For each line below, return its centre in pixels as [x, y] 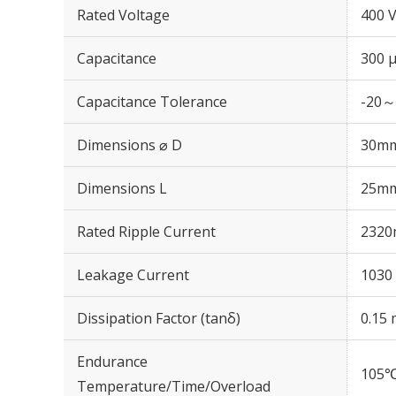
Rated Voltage [123, 15]
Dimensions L [122, 188]
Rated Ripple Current [146, 232]
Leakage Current [133, 275]
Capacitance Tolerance [152, 102]
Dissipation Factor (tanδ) [159, 318]
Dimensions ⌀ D [129, 145]
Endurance [112, 362]
